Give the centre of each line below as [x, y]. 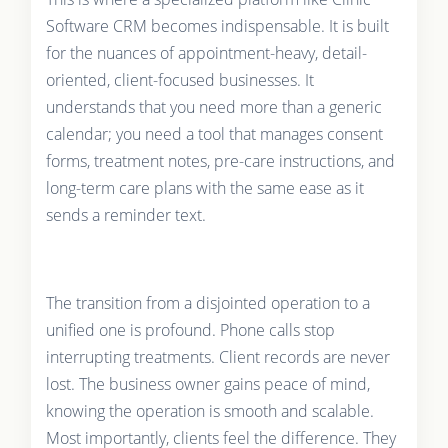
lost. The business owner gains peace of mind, [207, 384]
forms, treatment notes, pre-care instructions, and [220, 161]
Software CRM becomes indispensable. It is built [217, 26]
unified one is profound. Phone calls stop [190, 330]
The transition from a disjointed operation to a [207, 303]
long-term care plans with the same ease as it [204, 188]
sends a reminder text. [125, 215]
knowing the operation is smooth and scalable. [209, 411]
